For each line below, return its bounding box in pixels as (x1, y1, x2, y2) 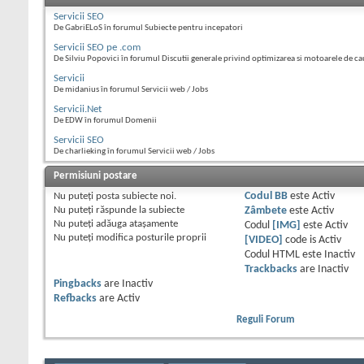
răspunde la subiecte (93, 205, 184, 216)
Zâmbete (244, 206, 287, 217)
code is (282, 235, 318, 246)
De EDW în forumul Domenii (54, 116, 157, 126)
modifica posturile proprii (93, 232, 206, 244)
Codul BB (244, 191, 288, 202)
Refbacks (54, 293, 97, 305)
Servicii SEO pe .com (54, 42, 141, 54)
